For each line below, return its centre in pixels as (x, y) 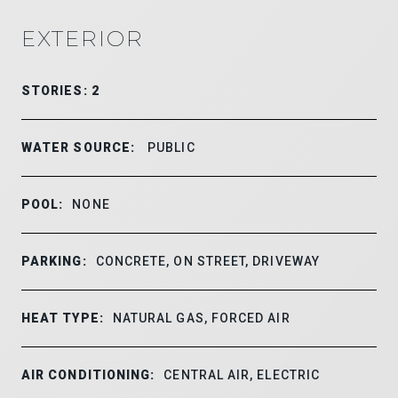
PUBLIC (170, 147)
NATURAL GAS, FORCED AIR (201, 318)
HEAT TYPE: (63, 318)
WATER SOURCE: (79, 147)
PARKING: (54, 261)
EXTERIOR (83, 38)
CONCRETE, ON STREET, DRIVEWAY (207, 261)
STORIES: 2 (60, 90)
